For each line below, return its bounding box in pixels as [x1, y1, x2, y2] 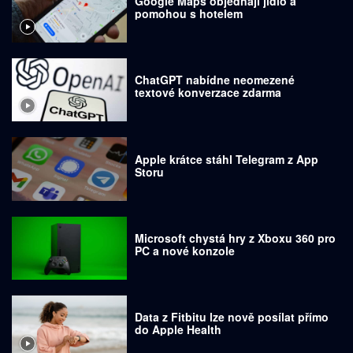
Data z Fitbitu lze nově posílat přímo [135, 309, 329, 325]
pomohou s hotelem [135, 5, 243, 21]
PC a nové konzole [135, 242, 236, 258]
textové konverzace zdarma [135, 84, 282, 101]
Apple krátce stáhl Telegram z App [135, 150, 319, 167]
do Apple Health [135, 321, 222, 338]
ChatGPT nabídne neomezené [135, 72, 295, 88]
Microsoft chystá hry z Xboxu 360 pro [135, 229, 336, 246]
